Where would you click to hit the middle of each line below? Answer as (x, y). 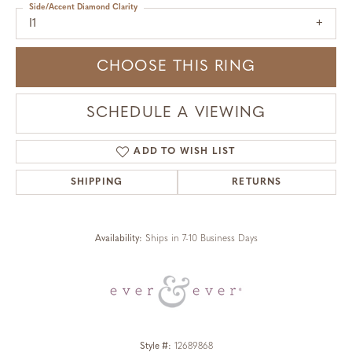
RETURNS (257, 183)
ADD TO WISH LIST (185, 152)
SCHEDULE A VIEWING (176, 114)
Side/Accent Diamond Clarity (83, 7)
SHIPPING (97, 183)
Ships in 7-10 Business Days (201, 239)
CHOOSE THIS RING (176, 68)
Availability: (118, 239)
